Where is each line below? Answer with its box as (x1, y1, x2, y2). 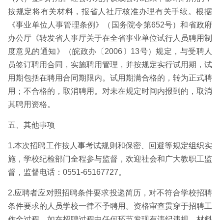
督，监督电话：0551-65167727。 (8, 168, 126, 176)
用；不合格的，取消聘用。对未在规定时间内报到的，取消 (8, 87, 212, 95)
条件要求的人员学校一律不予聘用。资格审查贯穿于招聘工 (8, 202, 212, 210)
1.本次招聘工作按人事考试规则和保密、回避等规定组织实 (8, 141, 212, 150)
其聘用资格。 (8, 100, 55, 109)
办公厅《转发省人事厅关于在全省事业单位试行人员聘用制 (8, 34, 212, 42)
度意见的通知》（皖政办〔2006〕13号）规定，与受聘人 (8, 47, 212, 55)
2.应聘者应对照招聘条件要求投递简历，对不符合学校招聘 (8, 189, 212, 197)
